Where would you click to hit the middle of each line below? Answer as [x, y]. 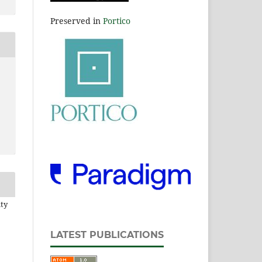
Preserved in [77, 20]
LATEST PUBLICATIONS [107, 235]
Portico [117, 20]
